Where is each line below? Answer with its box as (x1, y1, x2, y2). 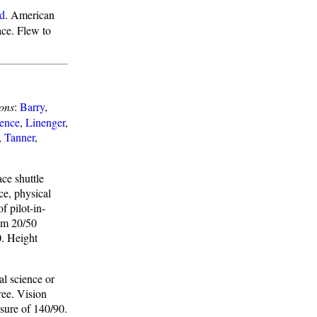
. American (5, 7, 54, 22)
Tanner (4, 129, 35, 144)
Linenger (25, 115, 65, 129)
